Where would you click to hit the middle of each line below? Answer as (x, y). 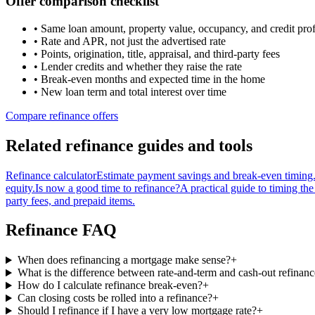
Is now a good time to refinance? (108, 188)
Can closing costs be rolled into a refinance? (115, 298)
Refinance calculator (51, 175)
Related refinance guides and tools (129, 145)
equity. (20, 188)
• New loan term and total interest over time (130, 91)
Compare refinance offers (62, 115)
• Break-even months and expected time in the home (149, 79)
